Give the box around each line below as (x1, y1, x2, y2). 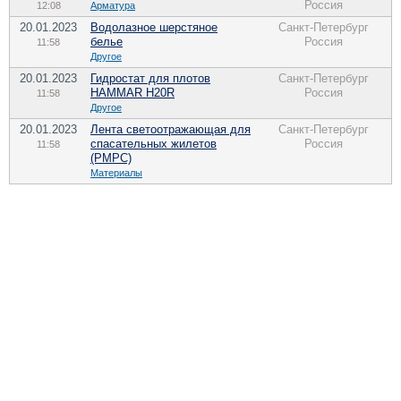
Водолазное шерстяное (90, 21, 218, 34)
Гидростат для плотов (90, 72, 210, 85)
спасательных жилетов (90, 137, 217, 150)
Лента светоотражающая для (90, 123, 251, 136)
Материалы (90, 167, 142, 178)
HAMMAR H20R (90, 86, 175, 99)
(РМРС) (90, 151, 132, 165)
